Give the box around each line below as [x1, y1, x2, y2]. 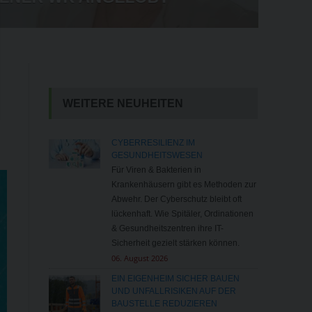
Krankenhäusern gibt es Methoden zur [111, 179, 256, 189]
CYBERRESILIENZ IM [111, 137, 195, 148]
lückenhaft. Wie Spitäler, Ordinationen [111, 208, 253, 219]
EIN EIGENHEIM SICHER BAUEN [111, 273, 240, 283]
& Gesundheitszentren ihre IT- [111, 223, 224, 233]
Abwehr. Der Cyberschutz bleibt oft [111, 194, 242, 204]
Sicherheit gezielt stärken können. [111, 237, 240, 248]
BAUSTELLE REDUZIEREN [111, 298, 217, 309]
